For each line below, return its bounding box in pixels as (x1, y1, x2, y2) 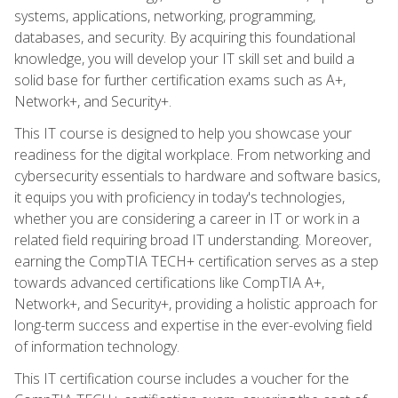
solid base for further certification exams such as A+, (14, 69, 346, 90)
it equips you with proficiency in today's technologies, (14, 187, 345, 207)
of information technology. (14, 336, 179, 356)
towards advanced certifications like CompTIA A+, (14, 272, 324, 292)
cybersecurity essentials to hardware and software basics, (14, 165, 380, 186)
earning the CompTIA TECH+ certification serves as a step (14, 251, 378, 271)
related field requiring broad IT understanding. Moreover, (14, 229, 371, 250)
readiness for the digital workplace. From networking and (14, 144, 370, 164)
